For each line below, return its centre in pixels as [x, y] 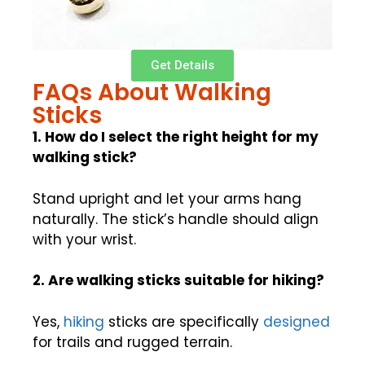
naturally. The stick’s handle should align [176, 219]
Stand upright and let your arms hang [167, 198]
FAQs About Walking [152, 93]
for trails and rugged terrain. [132, 342]
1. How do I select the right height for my [176, 137]
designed [297, 321]
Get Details [182, 66]
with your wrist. [84, 239]
